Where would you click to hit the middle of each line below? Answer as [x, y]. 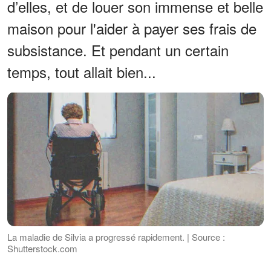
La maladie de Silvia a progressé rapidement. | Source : [116, 237]
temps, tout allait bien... [82, 71]
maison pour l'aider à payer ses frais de [132, 28]
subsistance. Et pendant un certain [118, 50]
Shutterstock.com [42, 249]
